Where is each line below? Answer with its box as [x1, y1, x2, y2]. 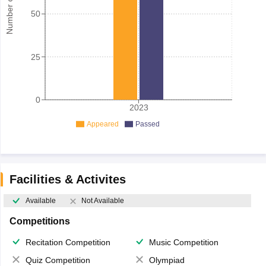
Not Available [81, 197, 124, 205]
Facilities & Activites [9, 173, 126, 186]
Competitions [9, 216, 70, 227]
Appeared [86, 120, 119, 128]
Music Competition [149, 237, 218, 248]
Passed [135, 120, 160, 128]
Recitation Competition [25, 237, 110, 248]
